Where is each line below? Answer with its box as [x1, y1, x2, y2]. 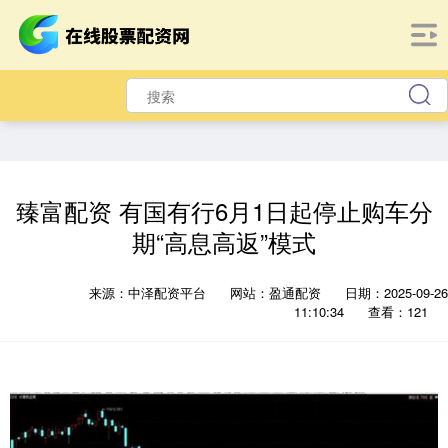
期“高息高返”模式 [132, 225, 316, 259]
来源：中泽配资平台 [89, 283, 210, 302]
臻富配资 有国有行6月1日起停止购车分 [15, 194, 433, 228]
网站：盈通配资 [230, 283, 321, 302]
